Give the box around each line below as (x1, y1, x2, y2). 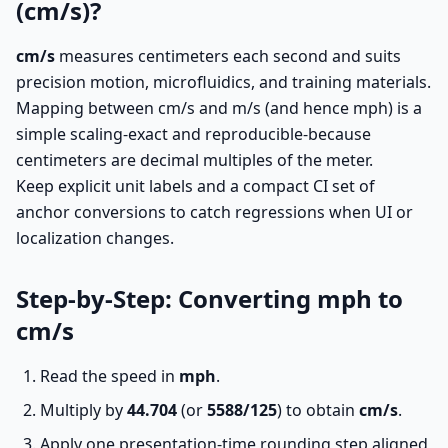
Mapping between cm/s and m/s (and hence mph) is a (16, 97, 422, 119)
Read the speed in (40, 365, 179, 387)
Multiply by (40, 399, 127, 421)
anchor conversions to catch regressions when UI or (16, 201, 413, 223)
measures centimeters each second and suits (55, 45, 401, 67)
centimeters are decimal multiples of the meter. (16, 149, 373, 171)
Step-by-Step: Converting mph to (16, 282, 403, 315)
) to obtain (277, 399, 359, 421)
